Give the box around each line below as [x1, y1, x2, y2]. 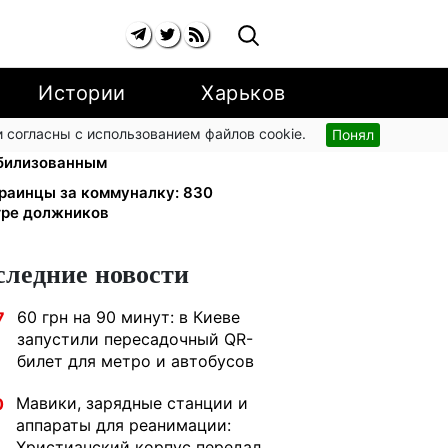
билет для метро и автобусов [17, 351, 254, 371]
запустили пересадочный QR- [17, 329, 253, 349]
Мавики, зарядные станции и [16, 393, 248, 413]
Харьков [201, 81, 286, 105]
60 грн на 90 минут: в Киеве [17, 307, 240, 327]
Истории [38, 81, 126, 105]
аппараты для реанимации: [16, 415, 231, 435]
